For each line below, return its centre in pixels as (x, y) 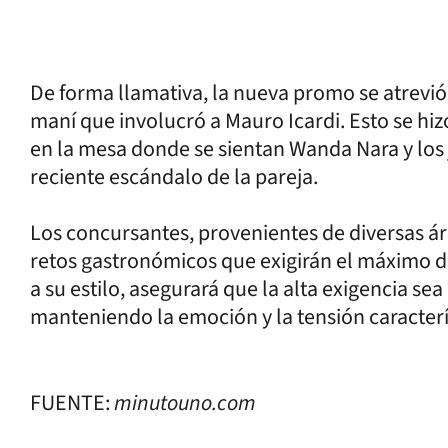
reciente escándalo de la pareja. (174, 176)
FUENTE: (72, 402)
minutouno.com (185, 402)
